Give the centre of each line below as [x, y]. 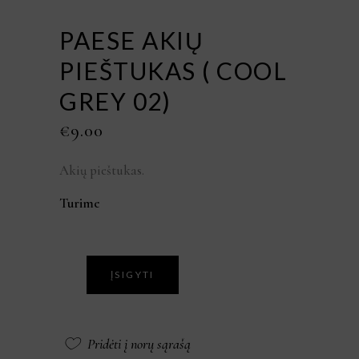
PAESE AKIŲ [131, 40]
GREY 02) [115, 101]
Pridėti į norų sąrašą [139, 344]
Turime [80, 204]
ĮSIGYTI [133, 275]
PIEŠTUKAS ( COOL [173, 71]
